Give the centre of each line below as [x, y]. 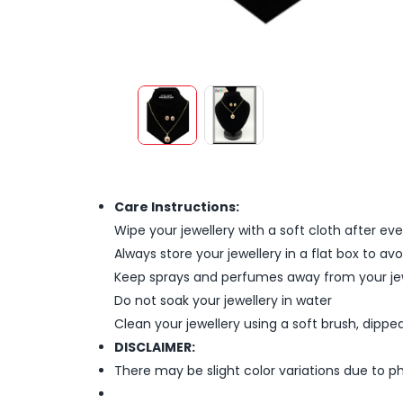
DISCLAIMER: [155, 347]
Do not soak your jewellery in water [223, 300]
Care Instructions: [177, 206]
